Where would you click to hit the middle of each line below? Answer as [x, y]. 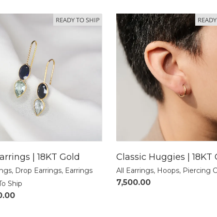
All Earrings [135, 171]
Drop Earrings [38, 171]
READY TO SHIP [77, 20]
